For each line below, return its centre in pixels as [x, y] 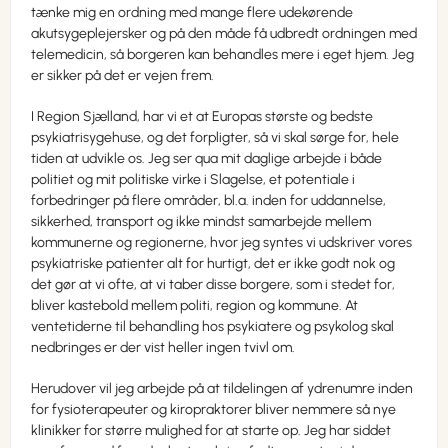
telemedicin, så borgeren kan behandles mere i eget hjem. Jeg [222, 54]
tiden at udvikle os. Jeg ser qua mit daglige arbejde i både [206, 158]
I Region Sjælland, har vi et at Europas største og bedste [202, 116]
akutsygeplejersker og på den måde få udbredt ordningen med [224, 33]
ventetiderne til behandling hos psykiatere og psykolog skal [212, 326]
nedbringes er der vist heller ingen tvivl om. [167, 347]
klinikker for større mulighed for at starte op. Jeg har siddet [211, 430]
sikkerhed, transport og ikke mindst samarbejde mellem [201, 221]
